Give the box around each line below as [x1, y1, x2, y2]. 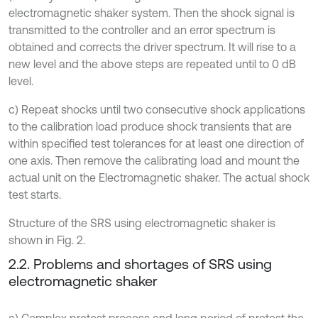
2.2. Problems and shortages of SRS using [9, 256, 272, 273]
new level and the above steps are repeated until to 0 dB [9, 57, 296, 71]
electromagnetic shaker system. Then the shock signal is [9, 6, 295, 20]
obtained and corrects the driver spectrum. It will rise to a [9, 40, 296, 54]
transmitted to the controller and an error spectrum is [9, 23, 275, 37]
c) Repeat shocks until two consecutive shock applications [9, 103, 305, 116]
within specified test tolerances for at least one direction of [9, 137, 304, 150]
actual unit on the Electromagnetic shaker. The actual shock [9, 171, 309, 185]
